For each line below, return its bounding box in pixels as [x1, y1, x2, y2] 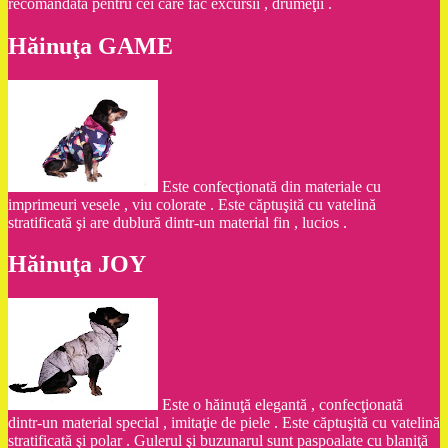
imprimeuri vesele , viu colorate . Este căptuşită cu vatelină [8, 195, 376, 213]
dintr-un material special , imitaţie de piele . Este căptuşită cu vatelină [8, 414, 440, 432]
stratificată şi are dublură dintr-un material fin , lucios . [8, 213, 347, 231]
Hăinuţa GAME [8, 32, 173, 59]
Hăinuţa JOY [8, 251, 146, 278]
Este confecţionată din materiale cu [162, 177, 381, 195]
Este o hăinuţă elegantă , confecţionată [162, 396, 403, 414]
